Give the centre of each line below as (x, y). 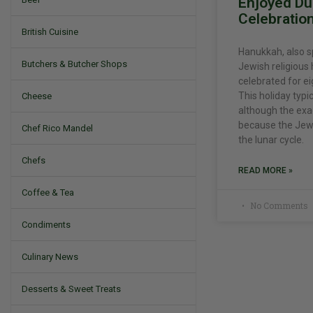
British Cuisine (50, 32)
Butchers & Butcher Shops (74, 64)
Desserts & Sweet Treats (71, 289)
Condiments (46, 225)
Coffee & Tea (48, 192)
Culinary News (50, 257)
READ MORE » (265, 170)
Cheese (37, 96)
